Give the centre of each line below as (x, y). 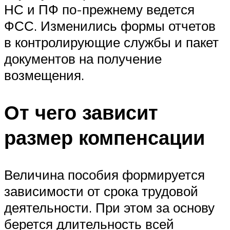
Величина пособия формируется (104, 175)
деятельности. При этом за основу (109, 208)
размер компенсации (104, 138)
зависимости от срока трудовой (101, 191)
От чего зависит (81, 112)
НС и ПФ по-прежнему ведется (99, 9)
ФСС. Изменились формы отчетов (110, 26)
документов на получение (83, 59)
